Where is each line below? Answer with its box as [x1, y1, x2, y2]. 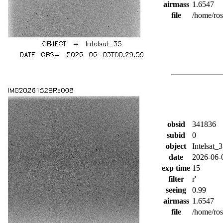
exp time [162, 164, 190, 172]
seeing [166, 186, 186, 194]
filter [168, 175, 184, 183]
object [166, 142, 186, 150]
